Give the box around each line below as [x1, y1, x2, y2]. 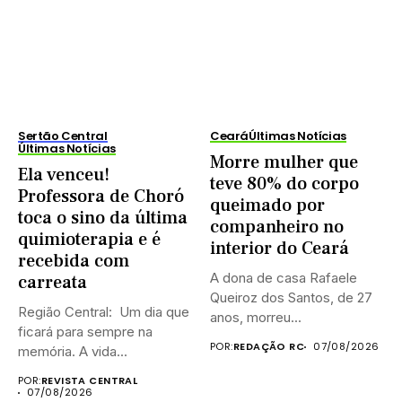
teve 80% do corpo [210, 172, 359, 196]
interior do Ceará [210, 237, 349, 260]
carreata [18, 271, 87, 294]
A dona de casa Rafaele [210, 269, 357, 286]
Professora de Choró [18, 185, 184, 208]
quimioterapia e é [18, 228, 161, 251]
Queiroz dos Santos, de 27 [210, 289, 372, 306]
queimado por [210, 194, 325, 217]
